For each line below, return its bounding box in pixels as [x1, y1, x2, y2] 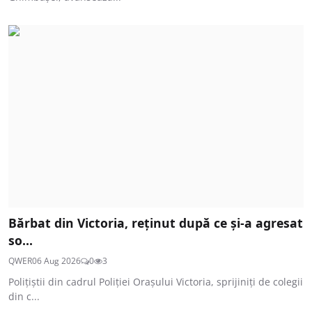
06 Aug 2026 [32, 255, 81, 267]
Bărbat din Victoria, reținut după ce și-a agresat [8, 214, 303, 232]
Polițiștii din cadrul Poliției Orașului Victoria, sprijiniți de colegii [8, 275, 303, 289]
